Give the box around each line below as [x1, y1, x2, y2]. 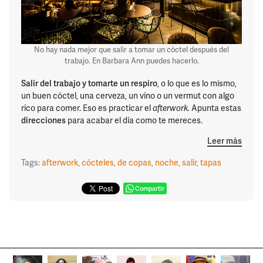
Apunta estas [190, 102, 241, 113]
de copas [117, 157, 151, 168]
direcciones [21, 114, 66, 126]
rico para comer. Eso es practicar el [21, 102, 153, 113]
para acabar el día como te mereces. [66, 114, 203, 126]
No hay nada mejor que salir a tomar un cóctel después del [34, 44, 229, 55]
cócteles [82, 157, 114, 168]
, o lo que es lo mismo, [157, 77, 237, 89]
